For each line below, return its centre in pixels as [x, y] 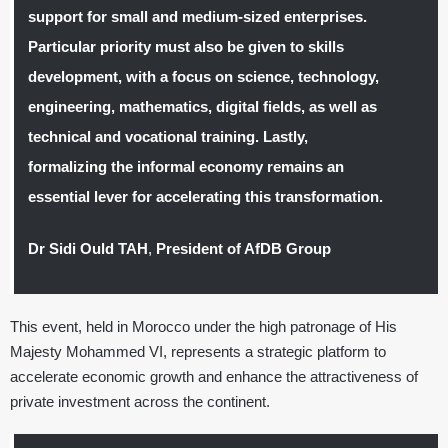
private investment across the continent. [140, 401]
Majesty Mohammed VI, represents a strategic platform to [198, 351]
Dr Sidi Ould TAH [87, 248]
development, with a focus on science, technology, [203, 76]
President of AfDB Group [243, 248]
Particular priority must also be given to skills [185, 46]
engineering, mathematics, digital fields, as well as [202, 106]
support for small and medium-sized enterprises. [197, 16]
